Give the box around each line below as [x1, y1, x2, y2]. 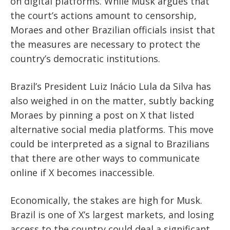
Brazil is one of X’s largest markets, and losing [10, 208, 214, 221]
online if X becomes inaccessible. [10, 166, 155, 179]
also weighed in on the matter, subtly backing [10, 94, 214, 107]
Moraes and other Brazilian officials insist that [10, 24, 215, 36]
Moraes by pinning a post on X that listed [10, 109, 194, 122]
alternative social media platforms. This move [10, 123, 214, 136]
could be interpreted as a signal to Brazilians [10, 138, 209, 150]
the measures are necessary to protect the [10, 38, 200, 51]
